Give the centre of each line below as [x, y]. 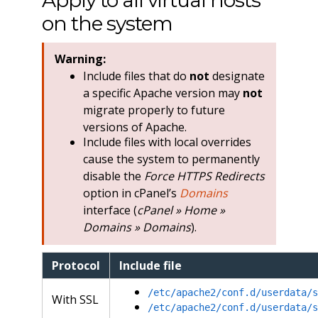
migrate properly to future [154, 110]
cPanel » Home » [181, 210]
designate [237, 76]
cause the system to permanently [171, 159]
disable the [113, 176]
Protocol [76, 265]
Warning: [80, 59]
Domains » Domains [137, 227]
